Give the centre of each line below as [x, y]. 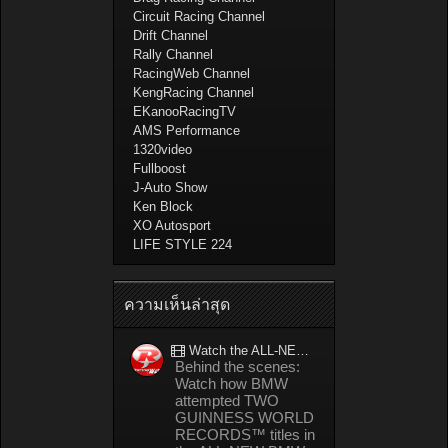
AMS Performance [187, 131]
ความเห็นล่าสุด [177, 305]
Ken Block [163, 207]
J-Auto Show [170, 188]
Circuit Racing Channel [199, 17]
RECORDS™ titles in [245, 435]
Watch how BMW [231, 384]
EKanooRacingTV [185, 112]
